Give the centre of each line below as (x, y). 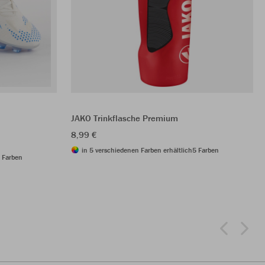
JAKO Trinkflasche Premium (125, 118)
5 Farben (206, 150)
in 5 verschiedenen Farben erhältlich (137, 150)
